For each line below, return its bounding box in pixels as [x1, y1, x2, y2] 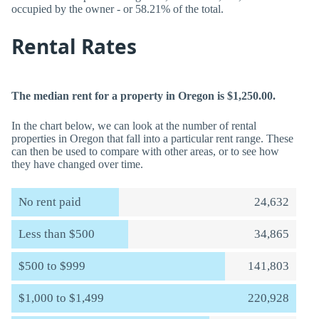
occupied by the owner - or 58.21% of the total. [11, 3, 224, 15]
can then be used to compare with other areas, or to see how [11, 145, 279, 157]
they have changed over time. [11, 158, 143, 170]
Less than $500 [19, 227, 95, 241]
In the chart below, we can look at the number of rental [11, 120, 256, 132]
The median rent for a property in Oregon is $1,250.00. [11, 90, 276, 102]
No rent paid [19, 195, 81, 209]
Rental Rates [11, 33, 137, 60]
